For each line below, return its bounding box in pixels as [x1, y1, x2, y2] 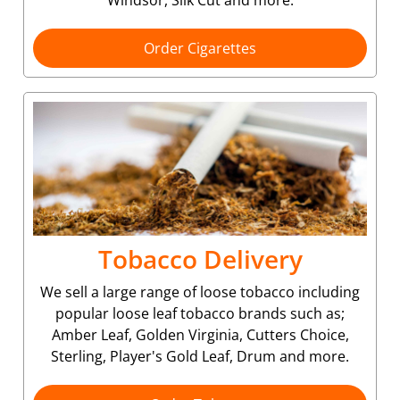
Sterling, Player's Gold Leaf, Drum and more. [51, 346, 349, 366]
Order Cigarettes [144, 37, 256, 58]
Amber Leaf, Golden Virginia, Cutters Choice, [51, 324, 349, 345]
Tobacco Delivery [97, 241, 303, 276]
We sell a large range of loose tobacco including [40, 281, 360, 302]
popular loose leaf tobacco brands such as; [55, 303, 345, 323]
